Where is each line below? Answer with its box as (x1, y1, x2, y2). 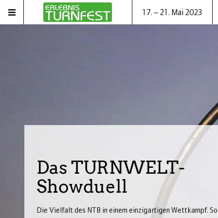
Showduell (36, 176, 127, 198)
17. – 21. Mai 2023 (142, 7, 202, 17)
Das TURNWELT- (36, 157, 185, 179)
